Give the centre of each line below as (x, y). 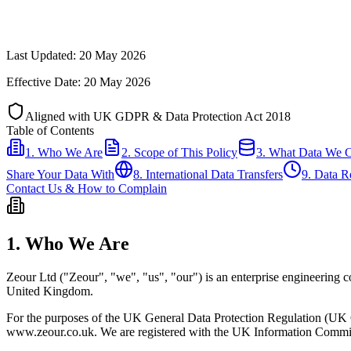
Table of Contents (50, 130)
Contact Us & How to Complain (87, 188)
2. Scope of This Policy (179, 152)
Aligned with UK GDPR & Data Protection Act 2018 (158, 116)
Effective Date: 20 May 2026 (78, 81)
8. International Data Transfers (208, 174)
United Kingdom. (50, 291)
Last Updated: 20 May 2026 (76, 55)
